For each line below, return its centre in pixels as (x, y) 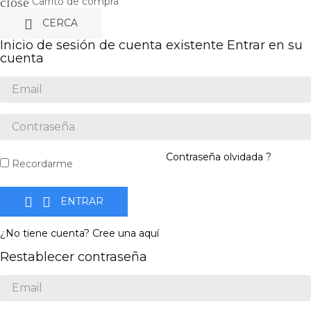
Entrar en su (265, 45)
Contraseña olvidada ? (219, 157)
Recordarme (42, 163)
